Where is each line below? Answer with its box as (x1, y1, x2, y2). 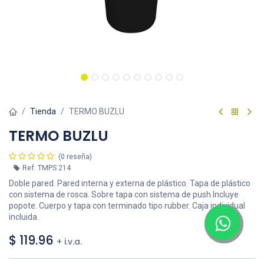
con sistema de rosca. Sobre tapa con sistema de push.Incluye (9, 190, 239, 200)
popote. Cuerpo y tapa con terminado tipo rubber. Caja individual (9, 201, 245, 211)
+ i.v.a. (57, 236, 84, 248)
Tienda (30, 107, 56, 117)
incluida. (9, 212, 39, 222)
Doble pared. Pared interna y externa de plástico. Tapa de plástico (9, 179, 250, 189)
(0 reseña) (58, 153, 92, 161)
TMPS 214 (38, 164, 71, 173)
